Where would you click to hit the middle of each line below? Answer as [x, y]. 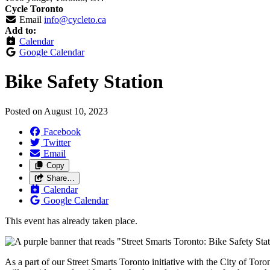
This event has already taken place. [71, 221]
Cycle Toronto [34, 9]
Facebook [62, 131]
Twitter [57, 142]
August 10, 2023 [76, 111]
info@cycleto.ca [75, 20]
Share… [60, 178]
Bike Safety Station [84, 82]
